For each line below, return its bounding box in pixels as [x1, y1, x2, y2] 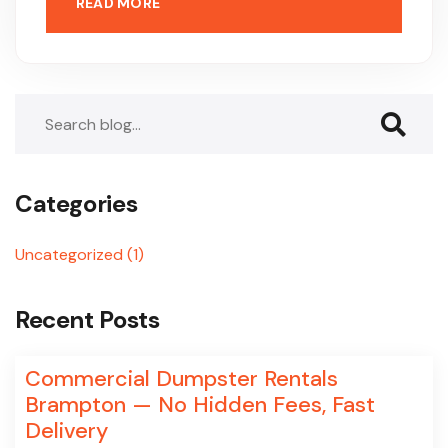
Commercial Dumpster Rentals [25, 364, 338, 393]
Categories [15, 188, 138, 219]
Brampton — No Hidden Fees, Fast [25, 390, 375, 419]
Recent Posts [15, 304, 160, 335]
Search [14, 97, 65, 118]
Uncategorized [15, 244, 127, 265]
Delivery [25, 416, 108, 445]
